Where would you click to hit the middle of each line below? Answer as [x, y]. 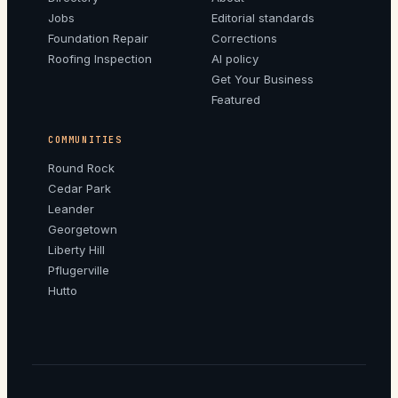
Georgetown [83, 229]
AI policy [235, 58]
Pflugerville [79, 270]
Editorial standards [263, 17]
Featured [236, 99]
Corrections [244, 38]
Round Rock [81, 167]
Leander [71, 208]
